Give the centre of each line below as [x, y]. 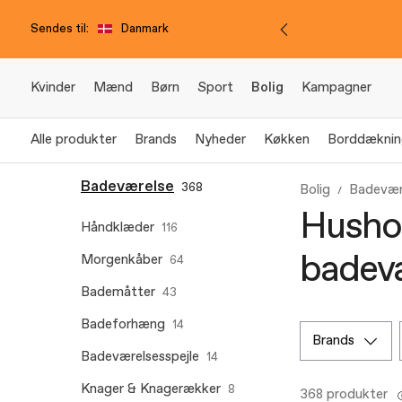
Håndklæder [118, 228]
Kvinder [53, 88]
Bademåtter [118, 293]
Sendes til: [60, 29]
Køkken [287, 140]
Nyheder [220, 140]
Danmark [145, 29]
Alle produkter [74, 140]
